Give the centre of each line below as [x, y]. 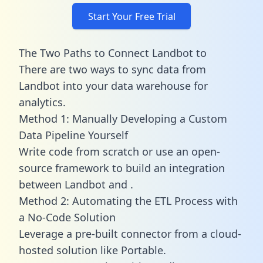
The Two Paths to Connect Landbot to [113, 53]
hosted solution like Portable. [92, 250]
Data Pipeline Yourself [73, 135]
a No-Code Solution [67, 217]
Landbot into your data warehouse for [113, 85]
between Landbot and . [76, 184]
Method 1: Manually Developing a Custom [123, 118]
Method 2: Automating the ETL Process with [128, 200]
